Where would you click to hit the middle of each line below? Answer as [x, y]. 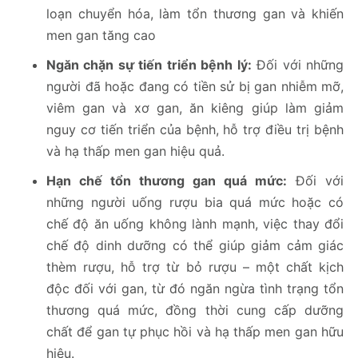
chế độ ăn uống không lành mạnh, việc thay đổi [195, 224]
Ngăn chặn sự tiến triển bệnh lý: [149, 65]
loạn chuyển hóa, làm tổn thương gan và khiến [195, 14]
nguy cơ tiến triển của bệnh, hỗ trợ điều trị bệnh [195, 130]
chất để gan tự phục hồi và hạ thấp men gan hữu [195, 332]
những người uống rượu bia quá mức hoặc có [195, 203]
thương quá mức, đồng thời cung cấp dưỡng [195, 310]
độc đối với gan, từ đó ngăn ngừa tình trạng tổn [195, 289]
